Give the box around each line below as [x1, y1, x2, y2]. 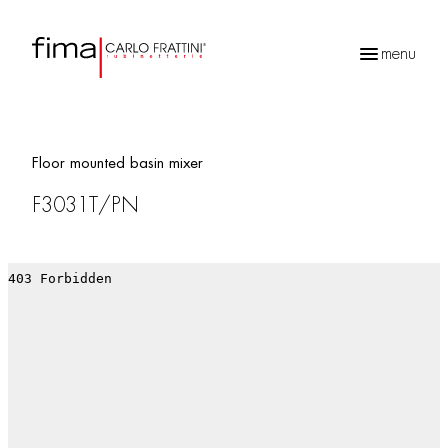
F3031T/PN [32, 195, 139, 215]
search [33, 125, 76, 141]
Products [33, 109, 86, 125]
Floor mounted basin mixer [32, 156, 203, 171]
